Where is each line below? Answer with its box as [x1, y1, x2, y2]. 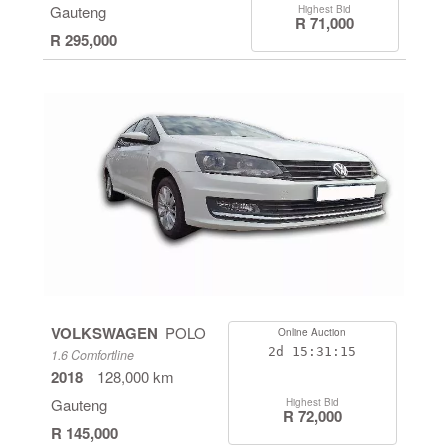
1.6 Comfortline [51, 346, 134, 364]
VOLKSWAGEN [51, 322, 158, 344]
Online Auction [278, 325, 347, 339]
